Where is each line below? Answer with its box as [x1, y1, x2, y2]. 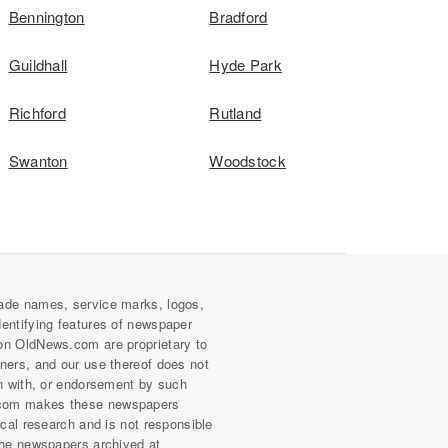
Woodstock [209, 150, 286, 171]
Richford [8, 102, 67, 123]
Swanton [8, 150, 68, 171]
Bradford [209, 6, 268, 27]
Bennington [8, 6, 85, 27]
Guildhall [8, 54, 68, 75]
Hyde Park [209, 54, 282, 75]
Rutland [209, 102, 262, 123]
